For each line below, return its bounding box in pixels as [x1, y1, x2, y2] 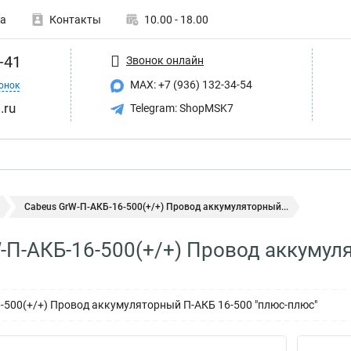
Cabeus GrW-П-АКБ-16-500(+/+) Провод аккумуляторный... [24, 201, 288, 212]
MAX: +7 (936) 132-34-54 [128, 78, 252, 91]
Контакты [49, 13, 101, 26]
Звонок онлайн [126, 53, 204, 67]
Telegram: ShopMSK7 [128, 101, 233, 114]
